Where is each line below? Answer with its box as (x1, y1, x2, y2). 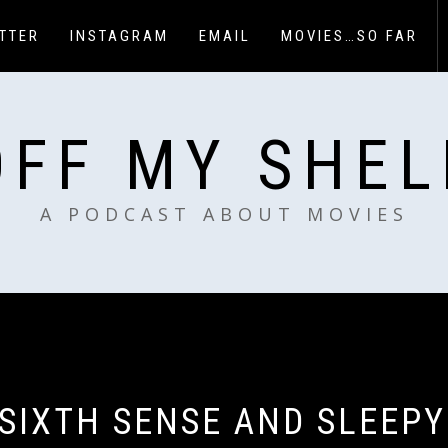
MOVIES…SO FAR (281, 27, 418, 45)
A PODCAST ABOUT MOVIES (39, 202, 409, 226)
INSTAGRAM (70, 27, 169, 45)
